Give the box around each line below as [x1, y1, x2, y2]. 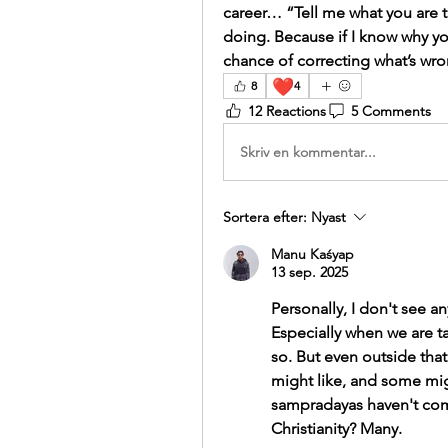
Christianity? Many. [271, 419, 402, 438]
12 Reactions [248, 101, 326, 120]
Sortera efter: [223, 208, 307, 226]
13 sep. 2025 [271, 263, 348, 281]
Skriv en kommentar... [240, 142, 376, 161]
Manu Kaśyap [271, 245, 354, 263]
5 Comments [351, 101, 431, 120]
